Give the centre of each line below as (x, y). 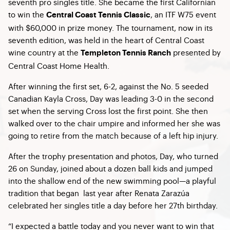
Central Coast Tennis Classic (98, 15)
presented (190, 52)
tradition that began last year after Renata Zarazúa (99, 193)
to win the (27, 14)
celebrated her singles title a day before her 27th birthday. (113, 205)
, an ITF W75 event (183, 14)
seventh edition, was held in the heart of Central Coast (106, 40)
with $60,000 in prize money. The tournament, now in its (110, 27)
